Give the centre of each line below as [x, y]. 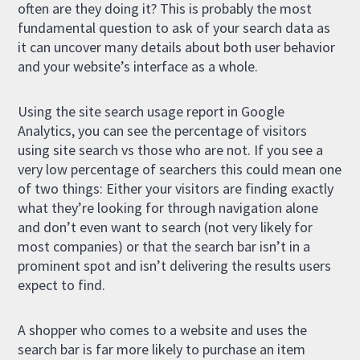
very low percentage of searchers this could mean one [180, 169]
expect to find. [62, 284]
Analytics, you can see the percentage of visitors [163, 130]
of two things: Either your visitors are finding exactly [176, 188]
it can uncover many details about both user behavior [177, 47]
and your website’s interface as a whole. [138, 66]
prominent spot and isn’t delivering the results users [175, 265]
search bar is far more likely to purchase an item [162, 349]
